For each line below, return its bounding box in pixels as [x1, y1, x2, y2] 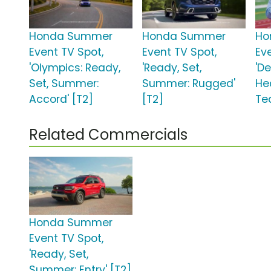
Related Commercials [29, 125, 188, 145]
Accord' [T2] [29, 92, 93, 107]
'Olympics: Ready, [29, 60, 120, 76]
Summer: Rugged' [142, 76, 236, 91]
